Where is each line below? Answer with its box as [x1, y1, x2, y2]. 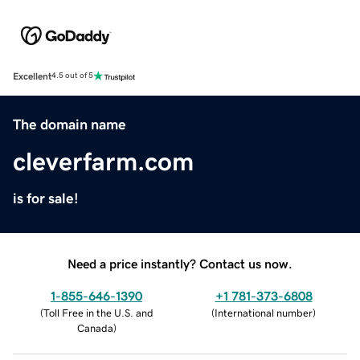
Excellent [13, 71, 51, 81]
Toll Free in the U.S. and [43, 307, 153, 318]
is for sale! [13, 190, 79, 206]
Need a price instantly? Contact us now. [67, 256, 292, 270]
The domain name [13, 117, 126, 132]
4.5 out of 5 [51, 72, 93, 80]
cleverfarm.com [13, 148, 194, 174]
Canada [76, 322, 113, 333]
